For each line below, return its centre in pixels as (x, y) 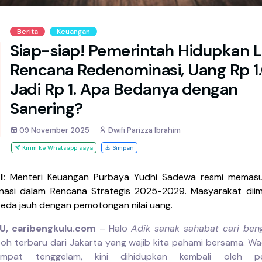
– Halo (113, 228)
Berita (27, 31)
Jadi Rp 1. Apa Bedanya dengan (124, 89)
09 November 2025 (54, 130)
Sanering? (46, 108)
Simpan (122, 147)
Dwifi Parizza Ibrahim (144, 130)
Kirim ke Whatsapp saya (57, 147)
